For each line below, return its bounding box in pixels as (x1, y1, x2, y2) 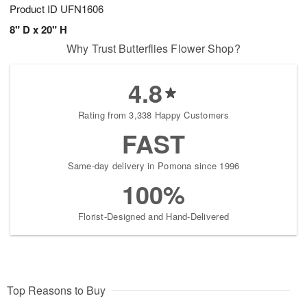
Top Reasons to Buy (7, 282, 106, 299)
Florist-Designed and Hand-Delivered (77, 210, 230, 223)
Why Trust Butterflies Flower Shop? (66, 40, 241, 57)
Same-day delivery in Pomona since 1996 (67, 159, 240, 173)
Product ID (10, 1, 60, 16)
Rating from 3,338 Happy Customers (78, 108, 229, 122)
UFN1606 (60, 1, 103, 16)
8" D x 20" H (10, 22, 67, 38)
